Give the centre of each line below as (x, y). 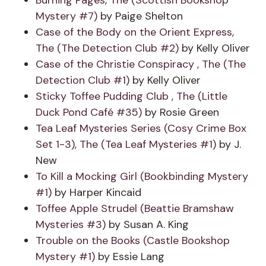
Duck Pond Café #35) (89, 112)
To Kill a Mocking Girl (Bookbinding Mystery (142, 176)
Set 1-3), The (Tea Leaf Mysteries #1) (126, 144)
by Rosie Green (180, 112)
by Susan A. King (147, 224)
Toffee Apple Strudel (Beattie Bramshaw (135, 208)
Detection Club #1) (83, 80)
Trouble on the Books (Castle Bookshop (133, 240)
